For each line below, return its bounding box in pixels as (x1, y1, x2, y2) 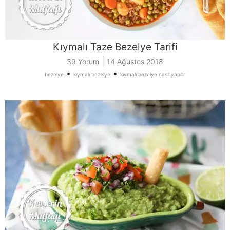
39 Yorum (67, 56, 99, 66)
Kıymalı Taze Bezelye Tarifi (52, 40, 178, 53)
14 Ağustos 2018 (107, 56, 163, 66)
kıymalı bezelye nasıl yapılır (120, 71, 185, 78)
